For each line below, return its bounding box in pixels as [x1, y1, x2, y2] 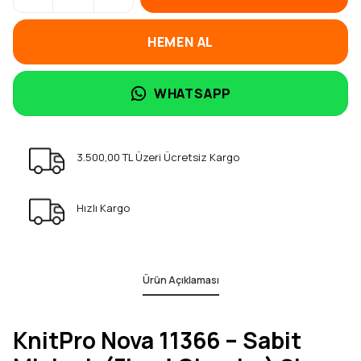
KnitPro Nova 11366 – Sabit [13, 325, 301, 355]
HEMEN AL [147, 33, 214, 51]
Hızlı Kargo [77, 201, 131, 215]
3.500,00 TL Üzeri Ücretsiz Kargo [77, 150, 240, 164]
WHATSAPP [153, 85, 232, 102]
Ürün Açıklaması [142, 273, 219, 287]
